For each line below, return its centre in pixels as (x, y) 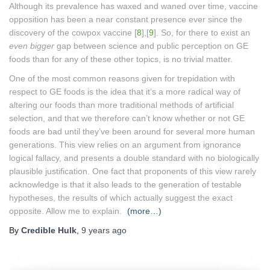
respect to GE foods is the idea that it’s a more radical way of (125, 91)
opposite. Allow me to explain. (67, 211)
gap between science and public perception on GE (151, 46)
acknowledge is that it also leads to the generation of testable (125, 184)
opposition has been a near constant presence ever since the (126, 19)
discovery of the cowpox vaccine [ (73, 32)
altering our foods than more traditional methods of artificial (121, 105)
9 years (96, 230)
